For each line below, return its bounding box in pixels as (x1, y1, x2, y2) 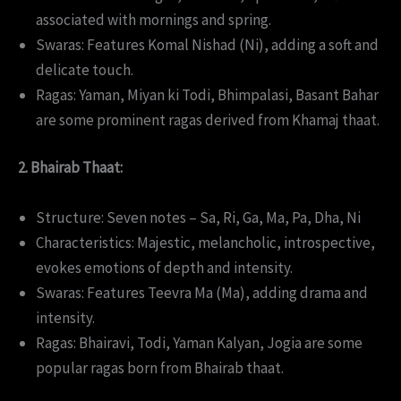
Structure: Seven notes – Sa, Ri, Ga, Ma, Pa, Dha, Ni (36, 207, 361, 227)
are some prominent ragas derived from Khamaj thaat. (36, 109, 380, 130)
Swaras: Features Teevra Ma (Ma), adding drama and (36, 282, 368, 303)
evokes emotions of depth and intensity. (36, 257, 293, 277)
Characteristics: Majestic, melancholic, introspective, (36, 232, 378, 252)
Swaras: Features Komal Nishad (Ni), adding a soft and (36, 34, 379, 55)
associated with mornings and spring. (36, 9, 271, 30)
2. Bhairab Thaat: (18, 158, 123, 178)
